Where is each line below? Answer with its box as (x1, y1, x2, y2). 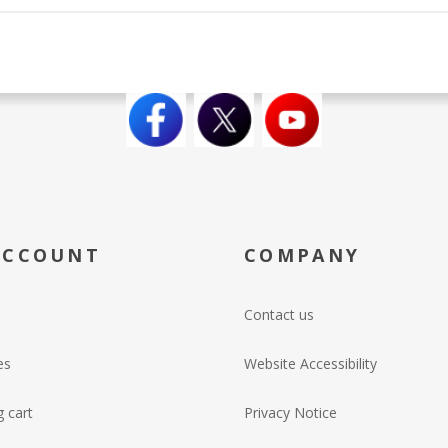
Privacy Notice (244, 402, 337, 422)
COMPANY (244, 242, 361, 267)
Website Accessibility (244, 353, 377, 373)
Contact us (244, 304, 314, 324)
